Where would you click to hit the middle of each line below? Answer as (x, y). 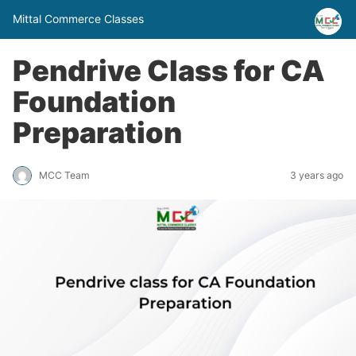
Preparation (97, 132)
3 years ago (317, 175)
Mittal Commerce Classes (78, 19)
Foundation (94, 101)
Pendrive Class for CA (169, 70)
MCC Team (64, 175)
